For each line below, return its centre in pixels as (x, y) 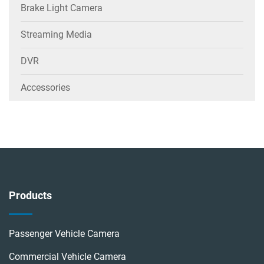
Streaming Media (56, 35)
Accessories (45, 88)
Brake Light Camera (62, 8)
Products (30, 196)
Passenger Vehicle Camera (64, 234)
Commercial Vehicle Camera (67, 257)
